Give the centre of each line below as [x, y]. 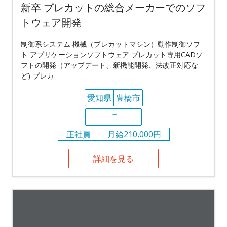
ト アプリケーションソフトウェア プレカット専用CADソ [112, 54]
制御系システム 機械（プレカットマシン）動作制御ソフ [110, 44]
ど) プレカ [37, 75]
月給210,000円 [134, 134]
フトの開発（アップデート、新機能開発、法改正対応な [109, 65]
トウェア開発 [51, 22]
